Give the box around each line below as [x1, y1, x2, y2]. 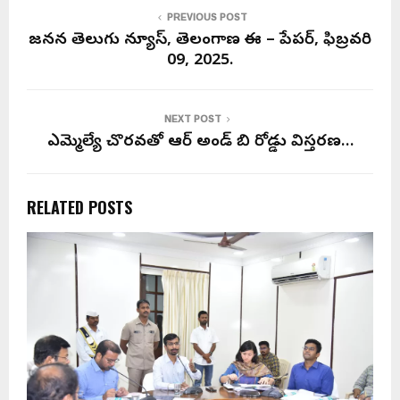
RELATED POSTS [27, 196, 132, 219]
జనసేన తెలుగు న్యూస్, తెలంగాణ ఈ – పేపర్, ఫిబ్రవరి [29, 29, 371, 52]
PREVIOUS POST [167, 9, 247, 26]
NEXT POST [164, 111, 221, 128]
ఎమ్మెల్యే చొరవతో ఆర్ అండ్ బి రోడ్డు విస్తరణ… [46, 131, 354, 154]
